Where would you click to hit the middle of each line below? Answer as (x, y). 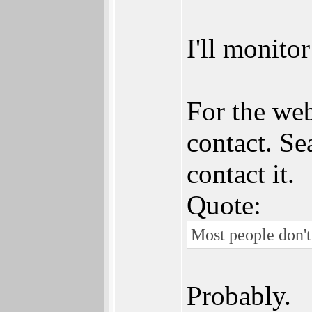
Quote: (224, 205)
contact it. (241, 174)
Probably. (239, 296)
